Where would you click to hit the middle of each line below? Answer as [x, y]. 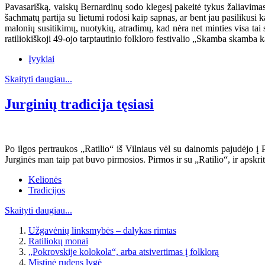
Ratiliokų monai [58, 241]
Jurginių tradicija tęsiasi [79, 104]
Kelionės [45, 180]
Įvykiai [41, 59]
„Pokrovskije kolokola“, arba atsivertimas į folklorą [124, 252]
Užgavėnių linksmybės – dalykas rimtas [102, 231]
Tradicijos [47, 190]
